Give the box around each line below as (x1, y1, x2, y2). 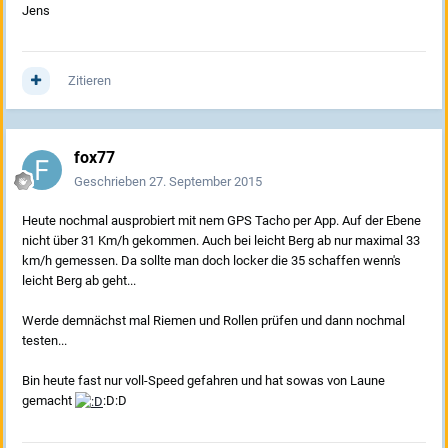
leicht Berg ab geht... (22, 273, 136, 289)
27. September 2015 (149, 174, 262, 190)
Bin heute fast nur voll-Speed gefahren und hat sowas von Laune (22, 373, 385, 389)
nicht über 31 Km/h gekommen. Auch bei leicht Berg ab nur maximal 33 (22, 233, 420, 249)
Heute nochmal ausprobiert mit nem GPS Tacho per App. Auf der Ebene (22, 213, 421, 229)
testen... (22, 333, 67, 349)
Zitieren (68, 73, 111, 89)
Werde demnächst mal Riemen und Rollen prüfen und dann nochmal (22, 313, 405, 329)
